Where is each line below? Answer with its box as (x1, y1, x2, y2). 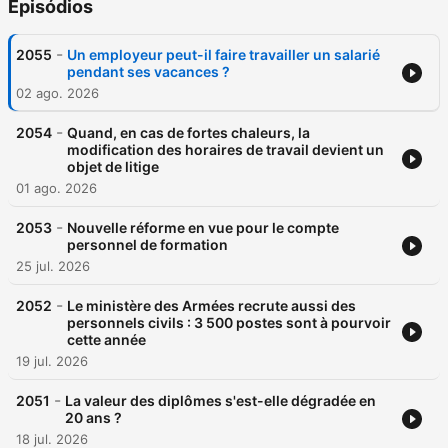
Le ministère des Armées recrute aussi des (67, 297, 356, 315)
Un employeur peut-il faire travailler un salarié (67, 46, 380, 64)
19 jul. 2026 (16, 353, 88, 370)
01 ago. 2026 (16, 180, 97, 197)
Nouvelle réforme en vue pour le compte (67, 219, 339, 237)
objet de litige (67, 158, 159, 176)
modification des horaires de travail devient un (67, 141, 384, 159)
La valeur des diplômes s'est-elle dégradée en (65, 392, 376, 410)
